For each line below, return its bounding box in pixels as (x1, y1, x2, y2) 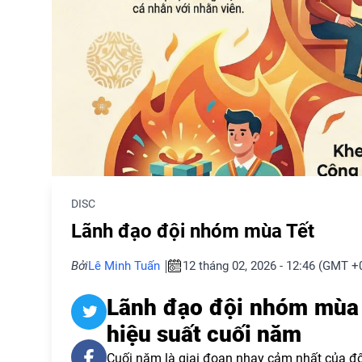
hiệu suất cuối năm (107, 320, 301, 347)
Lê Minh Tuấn (88, 258, 160, 273)
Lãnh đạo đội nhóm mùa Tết (71, 219, 314, 242)
